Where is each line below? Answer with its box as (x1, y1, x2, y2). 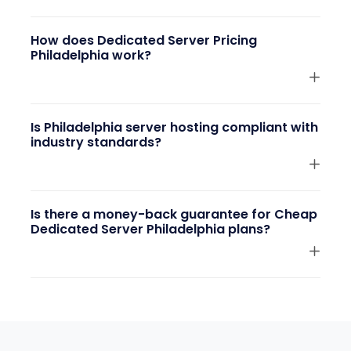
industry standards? (31, 133, 161, 152)
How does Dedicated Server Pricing (31, 31, 257, 50)
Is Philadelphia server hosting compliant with (31, 118, 318, 137)
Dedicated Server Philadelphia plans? (31, 220, 270, 239)
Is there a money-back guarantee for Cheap (31, 205, 317, 224)
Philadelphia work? (31, 46, 151, 65)
